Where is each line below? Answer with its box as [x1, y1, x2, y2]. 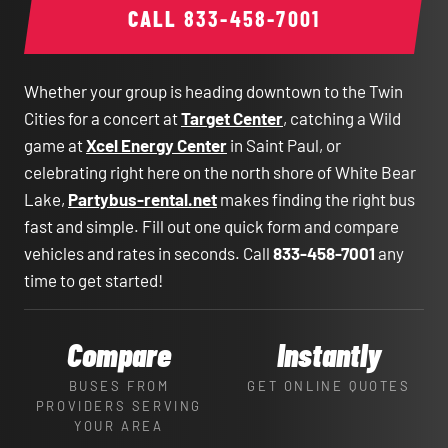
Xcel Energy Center [86, 135, 227, 155]
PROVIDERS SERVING [35, 398, 203, 414]
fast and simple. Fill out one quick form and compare [24, 216, 399, 236]
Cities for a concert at [24, 108, 181, 128]
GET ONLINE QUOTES [247, 378, 411, 394]
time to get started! [24, 270, 163, 290]
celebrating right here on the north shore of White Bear [24, 162, 416, 182]
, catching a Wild [283, 108, 401, 128]
